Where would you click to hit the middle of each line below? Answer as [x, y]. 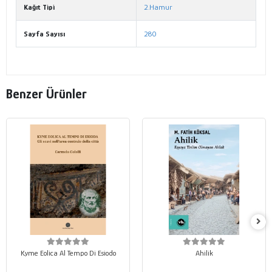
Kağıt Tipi [39, 7]
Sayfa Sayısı [44, 34]
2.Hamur [158, 7]
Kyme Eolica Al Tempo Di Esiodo [68, 253]
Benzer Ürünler [46, 93]
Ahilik [204, 253]
